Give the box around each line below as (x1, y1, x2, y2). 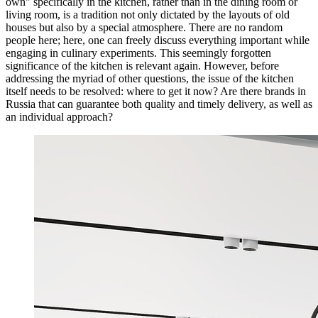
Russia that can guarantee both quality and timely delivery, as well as (6, 97, 312, 110)
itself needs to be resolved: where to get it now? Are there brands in (6, 84, 306, 97)
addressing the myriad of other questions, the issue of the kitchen (6, 72, 294, 84)
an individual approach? (6, 110, 113, 123)
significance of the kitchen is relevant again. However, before (6, 59, 279, 72)
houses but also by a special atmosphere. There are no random (6, 21, 283, 33)
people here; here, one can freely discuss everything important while (6, 33, 309, 46)
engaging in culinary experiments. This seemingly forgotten (6, 46, 271, 59)
